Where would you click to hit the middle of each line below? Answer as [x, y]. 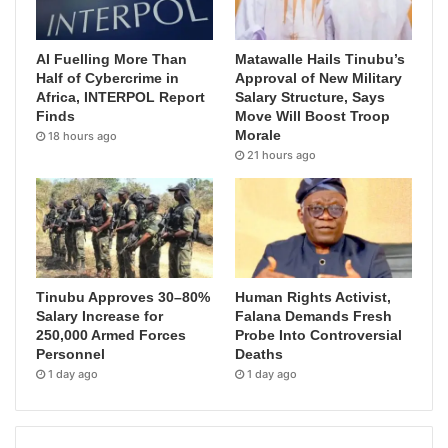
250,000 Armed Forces [111, 334]
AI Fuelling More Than [111, 59]
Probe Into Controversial [319, 334]
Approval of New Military [319, 78]
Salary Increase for [99, 315]
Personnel [70, 353]
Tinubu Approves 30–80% [123, 296]
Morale [258, 135]
